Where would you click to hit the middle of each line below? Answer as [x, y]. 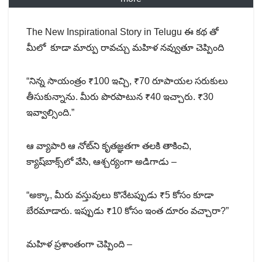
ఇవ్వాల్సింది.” [50, 112]
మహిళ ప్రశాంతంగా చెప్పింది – [79, 244]
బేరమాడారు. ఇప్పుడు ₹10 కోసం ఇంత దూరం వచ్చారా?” [127, 211]
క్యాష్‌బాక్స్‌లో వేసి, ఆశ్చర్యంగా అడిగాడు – [101, 161]
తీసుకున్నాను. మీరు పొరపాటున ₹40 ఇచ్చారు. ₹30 [120, 96]
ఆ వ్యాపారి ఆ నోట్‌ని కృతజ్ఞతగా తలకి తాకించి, [109, 146]
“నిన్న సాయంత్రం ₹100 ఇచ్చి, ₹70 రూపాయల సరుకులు [127, 81]
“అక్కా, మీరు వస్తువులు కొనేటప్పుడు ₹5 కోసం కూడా [120, 195]
